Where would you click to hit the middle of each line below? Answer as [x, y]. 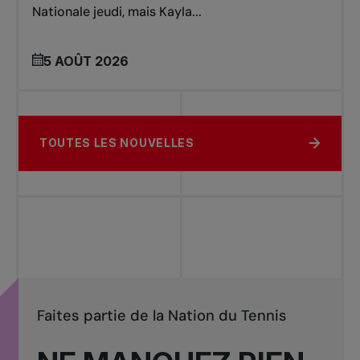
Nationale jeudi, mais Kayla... [117, 11]
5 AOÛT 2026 [86, 61]
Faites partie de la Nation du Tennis [162, 315]
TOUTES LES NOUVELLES [117, 143]
